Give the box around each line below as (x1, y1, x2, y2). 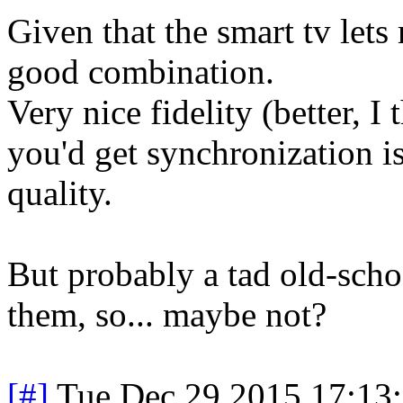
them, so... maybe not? (7, 294, 327, 334)
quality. (7, 173, 112, 212)
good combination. (7, 51, 274, 91)
